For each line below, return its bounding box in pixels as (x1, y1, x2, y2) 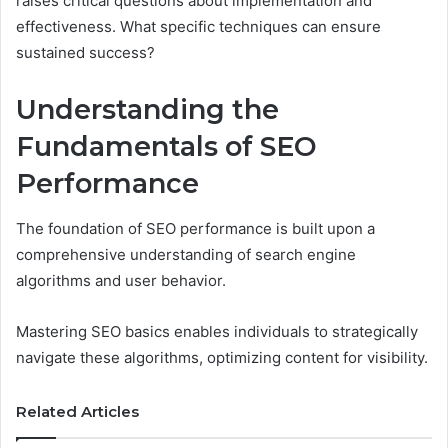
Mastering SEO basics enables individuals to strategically (16, 321, 418, 341)
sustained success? (16, 43, 155, 63)
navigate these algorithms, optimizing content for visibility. (16, 347, 428, 367)
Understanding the (16, 93, 279, 127)
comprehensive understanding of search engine (16, 244, 356, 264)
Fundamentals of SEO (16, 130, 317, 164)
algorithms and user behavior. (16, 270, 226, 290)
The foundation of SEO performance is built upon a (16, 218, 375, 238)
